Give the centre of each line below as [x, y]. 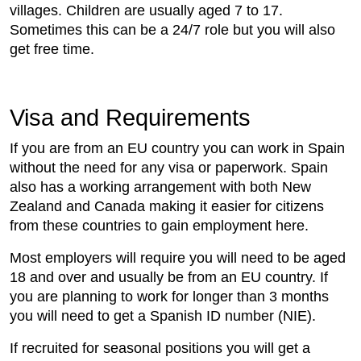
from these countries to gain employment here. [161, 226]
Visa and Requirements [130, 118]
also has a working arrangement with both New [160, 187]
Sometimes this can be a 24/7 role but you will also [172, 30]
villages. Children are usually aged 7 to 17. [146, 11]
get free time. [54, 50]
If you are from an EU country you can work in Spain [177, 149]
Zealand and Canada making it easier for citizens [167, 207]
